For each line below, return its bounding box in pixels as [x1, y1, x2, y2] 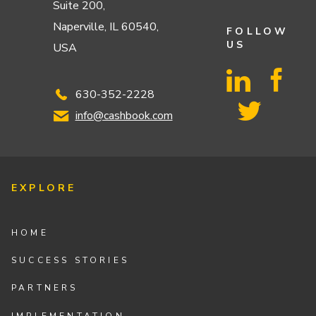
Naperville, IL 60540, [53, 19, 159, 35]
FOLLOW [226, 25, 289, 39]
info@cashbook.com [75, 108, 173, 124]
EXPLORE [11, 181, 77, 195]
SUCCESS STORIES [11, 255, 130, 267]
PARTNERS [11, 282, 78, 294]
